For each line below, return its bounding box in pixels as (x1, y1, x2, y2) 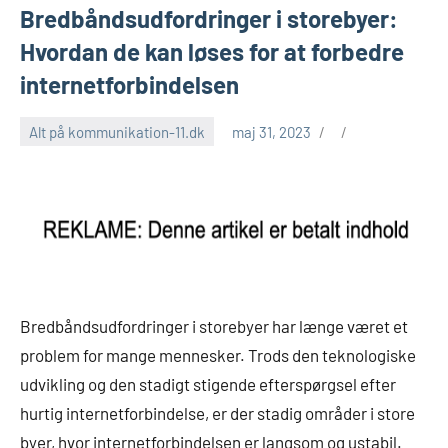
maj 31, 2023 (232, 122, 311, 141)
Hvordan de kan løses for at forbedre (20, 37, 404, 67)
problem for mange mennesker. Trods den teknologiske (20, 345, 416, 366)
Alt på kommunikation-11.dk (29, 122, 205, 141)
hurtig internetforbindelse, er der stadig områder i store (20, 403, 415, 424)
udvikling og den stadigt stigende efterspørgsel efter (20, 374, 396, 395)
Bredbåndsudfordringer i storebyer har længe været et (20, 316, 408, 337)
